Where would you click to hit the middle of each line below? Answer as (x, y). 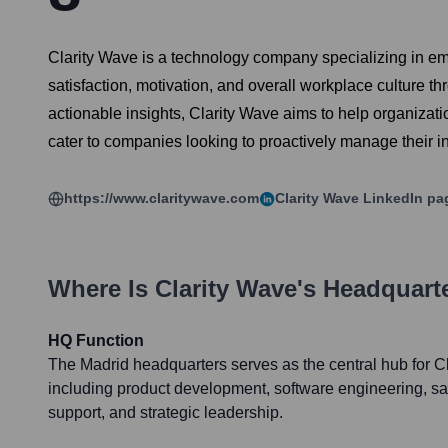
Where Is (101, 289)
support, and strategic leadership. (165, 413)
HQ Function (96, 341)
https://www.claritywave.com (161, 198)
